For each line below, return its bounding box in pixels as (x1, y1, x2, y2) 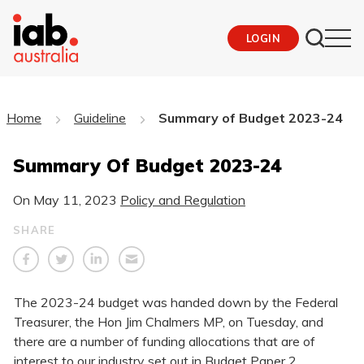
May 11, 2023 (33, 191, 117, 208)
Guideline (73, 109, 126, 126)
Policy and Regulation (120, 191, 245, 208)
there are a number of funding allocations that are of (14, 333, 315, 350)
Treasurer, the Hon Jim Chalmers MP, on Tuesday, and (14, 314, 323, 331)
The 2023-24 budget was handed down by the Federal (14, 294, 338, 311)
